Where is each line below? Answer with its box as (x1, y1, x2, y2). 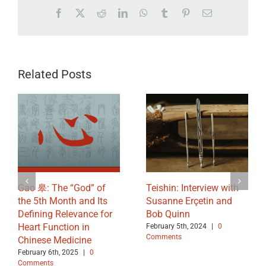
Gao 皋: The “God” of (18, 182, 106, 194)
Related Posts (18, 67, 91, 82)
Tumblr (169, 8, 196, 18)
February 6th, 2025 (18, 248, 78, 257)
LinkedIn (127, 8, 161, 18)
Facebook (63, 8, 100, 18)
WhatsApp (147, 8, 188, 18)
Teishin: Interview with (146, 182, 239, 194)
